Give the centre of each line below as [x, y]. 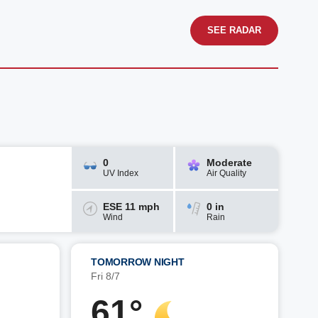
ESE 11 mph [132, 206]
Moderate [229, 163]
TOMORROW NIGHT [138, 262]
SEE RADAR [234, 30]
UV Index [121, 174]
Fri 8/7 [105, 276]
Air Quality [226, 174]
